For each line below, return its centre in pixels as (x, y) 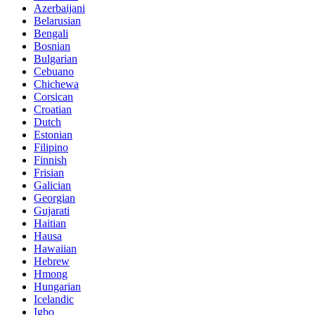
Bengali (51, 34)
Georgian (54, 198)
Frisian (49, 173)
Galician (52, 186)
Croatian (53, 110)
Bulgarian (56, 59)
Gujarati (52, 211)
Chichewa (56, 84)
